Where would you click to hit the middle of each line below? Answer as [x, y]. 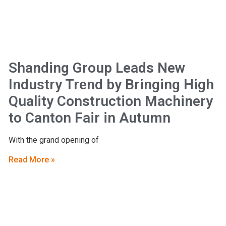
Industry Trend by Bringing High [111, 84]
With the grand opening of [53, 140]
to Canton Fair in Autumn [89, 118]
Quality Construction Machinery [110, 101]
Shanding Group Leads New [97, 68]
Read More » [32, 159]
